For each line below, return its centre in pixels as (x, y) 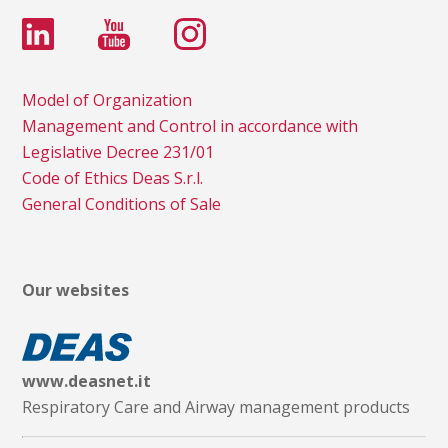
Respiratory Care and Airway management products (216, 406)
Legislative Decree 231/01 (118, 151)
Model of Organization (107, 99)
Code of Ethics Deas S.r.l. (113, 177)
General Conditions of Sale (122, 203)
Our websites (76, 289)
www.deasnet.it (87, 380)
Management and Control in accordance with (190, 125)
